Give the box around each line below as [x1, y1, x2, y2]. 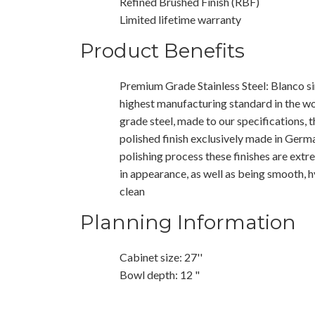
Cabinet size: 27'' [120, 250, 202, 264]
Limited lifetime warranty [120, 12, 241, 26]
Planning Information [80, 210, 296, 234]
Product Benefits [80, 38, 245, 63]
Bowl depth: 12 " [120, 267, 200, 281]
